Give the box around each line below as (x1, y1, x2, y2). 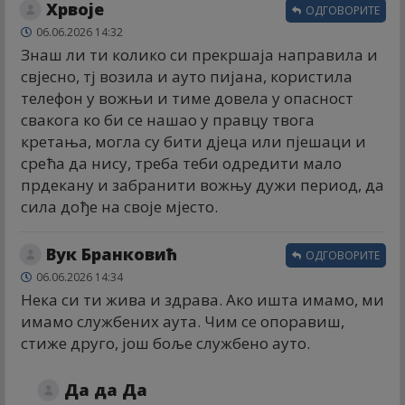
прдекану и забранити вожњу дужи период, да (21, 174, 384, 195)
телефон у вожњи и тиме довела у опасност (21, 87, 353, 108)
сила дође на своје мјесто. (21, 195, 218, 217)
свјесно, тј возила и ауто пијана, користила (21, 65, 353, 87)
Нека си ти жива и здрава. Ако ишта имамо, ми (21, 288, 384, 310)
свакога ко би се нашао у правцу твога (21, 108, 315, 130)
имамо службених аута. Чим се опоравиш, (21, 310, 344, 332)
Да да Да (64, 378, 147, 400)
